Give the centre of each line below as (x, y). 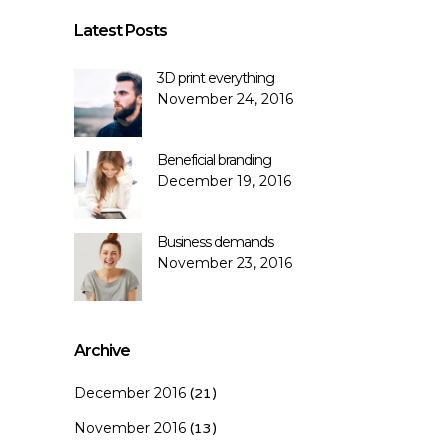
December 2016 (130, 392)
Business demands (215, 241)
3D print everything (215, 77)
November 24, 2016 (225, 98)
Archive (102, 350)
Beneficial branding (214, 159)
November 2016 (130, 427)
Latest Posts (120, 30)
